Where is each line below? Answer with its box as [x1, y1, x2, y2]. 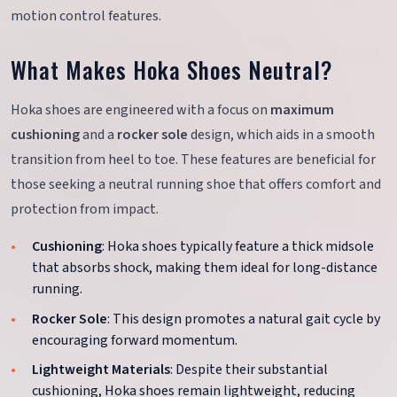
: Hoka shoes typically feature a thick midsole [102, 237, 374, 257]
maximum [270, 100, 334, 121]
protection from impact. [11, 199, 159, 220]
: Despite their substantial [170, 360, 328, 380]
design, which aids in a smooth [188, 125, 375, 145]
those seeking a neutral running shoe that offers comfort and [11, 175, 381, 195]
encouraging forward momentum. [32, 330, 237, 350]
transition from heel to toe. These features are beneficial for [11, 150, 376, 170]
